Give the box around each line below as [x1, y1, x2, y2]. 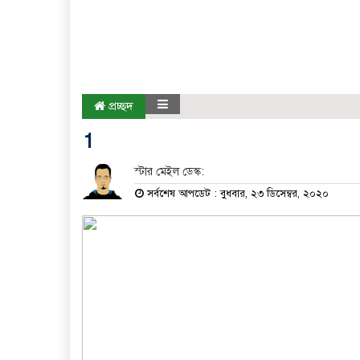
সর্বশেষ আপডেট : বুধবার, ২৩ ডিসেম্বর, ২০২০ [143, 186, 329, 200]
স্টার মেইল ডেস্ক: [133, 164, 204, 178]
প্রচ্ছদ [105, 98, 133, 113]
